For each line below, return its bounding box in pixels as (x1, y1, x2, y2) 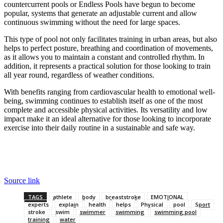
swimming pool (154, 208, 197, 216)
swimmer (80, 208, 106, 216)
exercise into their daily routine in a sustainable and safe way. (4, 123, 195, 132)
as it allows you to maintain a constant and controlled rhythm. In (4, 53, 205, 62)
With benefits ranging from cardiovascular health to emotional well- (4, 88, 215, 97)
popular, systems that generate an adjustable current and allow (4, 9, 197, 18)
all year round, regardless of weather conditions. (4, 71, 154, 80)
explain (59, 201, 79, 209)
